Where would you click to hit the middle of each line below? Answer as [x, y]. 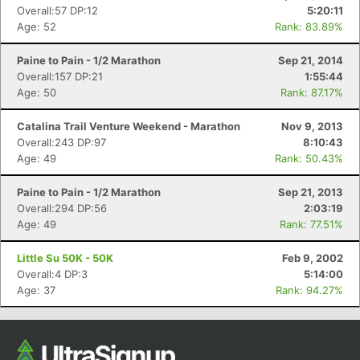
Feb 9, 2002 [313, 258]
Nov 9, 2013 [312, 126]
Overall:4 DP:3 [52, 274]
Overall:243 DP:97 [61, 142]
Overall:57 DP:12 [57, 10]
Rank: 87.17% [312, 92]
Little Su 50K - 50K [65, 258]
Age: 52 [37, 27]
